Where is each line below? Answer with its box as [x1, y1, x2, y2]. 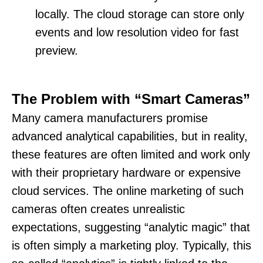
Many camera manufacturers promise [12, 112, 208, 125]
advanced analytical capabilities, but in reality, [12, 130, 248, 143]
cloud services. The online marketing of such [12, 184, 244, 198]
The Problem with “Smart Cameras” [12, 91, 250, 107]
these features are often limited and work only [12, 148, 250, 161]
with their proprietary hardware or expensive [12, 166, 241, 180]
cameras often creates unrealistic [12, 203, 185, 216]
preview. [35, 44, 78, 58]
